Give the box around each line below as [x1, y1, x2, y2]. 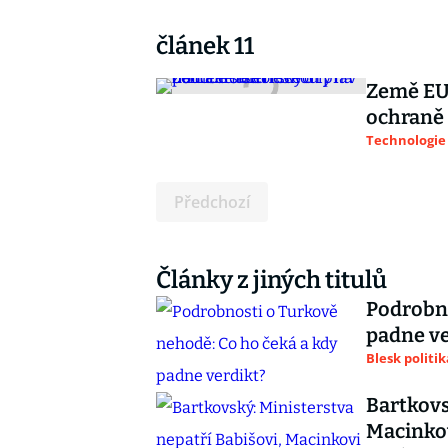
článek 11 [156, 32, 254, 60]
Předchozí [174, 191, 250, 213]
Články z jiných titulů [156, 266, 387, 294]
